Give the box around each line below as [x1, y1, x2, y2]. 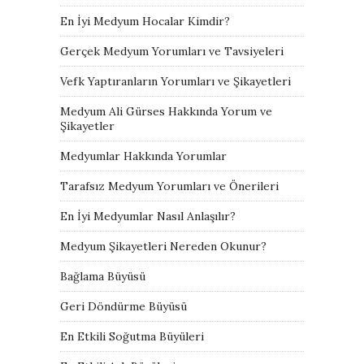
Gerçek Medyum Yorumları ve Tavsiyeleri [60, 43, 284, 58]
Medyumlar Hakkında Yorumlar [60, 148, 227, 163]
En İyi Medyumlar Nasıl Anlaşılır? [60, 208, 236, 223]
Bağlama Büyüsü [60, 268, 145, 284]
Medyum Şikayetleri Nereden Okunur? [60, 238, 266, 253]
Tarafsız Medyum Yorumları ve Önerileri [60, 178, 279, 193]
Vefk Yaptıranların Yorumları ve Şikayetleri [60, 73, 291, 89]
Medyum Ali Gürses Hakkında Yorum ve [60, 103, 272, 119]
